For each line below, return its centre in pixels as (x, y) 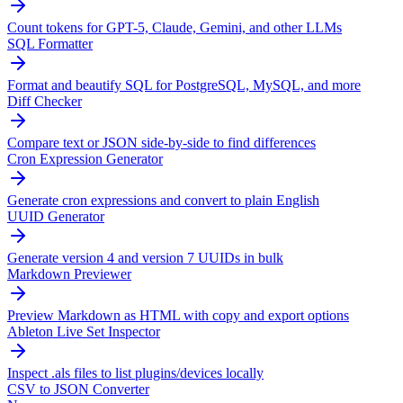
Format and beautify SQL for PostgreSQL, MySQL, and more (184, 85)
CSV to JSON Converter (78, 389)
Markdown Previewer (69, 274)
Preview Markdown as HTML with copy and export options (178, 315)
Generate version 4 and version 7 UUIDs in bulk (145, 258)
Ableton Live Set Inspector (84, 331)
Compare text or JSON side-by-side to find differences (161, 143)
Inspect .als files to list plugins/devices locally (135, 373)
